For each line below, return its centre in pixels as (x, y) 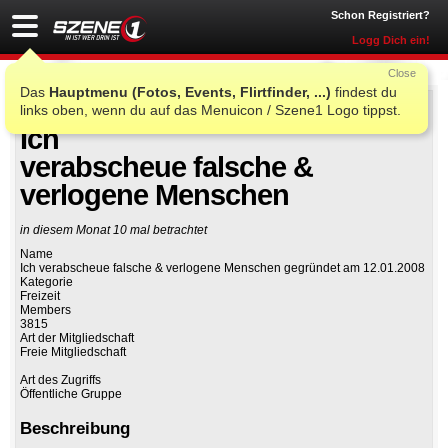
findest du (364, 92)
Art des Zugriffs (60, 380)
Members (45, 310)
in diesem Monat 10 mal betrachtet (113, 230)
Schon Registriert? (380, 15)
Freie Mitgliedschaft (73, 352)
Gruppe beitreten (354, 119)
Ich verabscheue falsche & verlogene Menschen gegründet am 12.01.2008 (222, 268)
